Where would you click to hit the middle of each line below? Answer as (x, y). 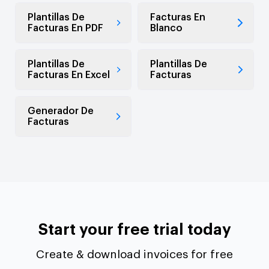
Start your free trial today (134, 230)
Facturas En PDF (65, 29)
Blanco (166, 29)
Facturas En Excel (69, 75)
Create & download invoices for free (134, 255)
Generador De (61, 111)
